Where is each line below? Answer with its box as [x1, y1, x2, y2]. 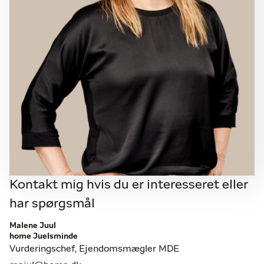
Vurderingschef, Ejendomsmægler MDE [9, 243, 179, 253]
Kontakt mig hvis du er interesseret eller [9, 178, 248, 192]
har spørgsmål [9, 197, 95, 210]
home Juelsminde [9, 232, 78, 240]
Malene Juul [9, 221, 56, 230]
